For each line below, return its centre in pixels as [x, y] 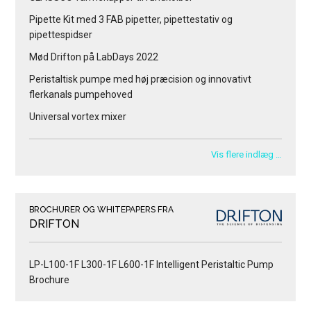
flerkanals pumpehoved [81, 94]
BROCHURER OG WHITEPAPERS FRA [102, 209]
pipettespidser [61, 34]
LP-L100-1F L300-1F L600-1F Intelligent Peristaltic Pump [152, 264]
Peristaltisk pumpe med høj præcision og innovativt [141, 79]
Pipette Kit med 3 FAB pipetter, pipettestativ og [131, 19]
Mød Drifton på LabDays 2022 [94, 57]
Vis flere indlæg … [246, 154]
